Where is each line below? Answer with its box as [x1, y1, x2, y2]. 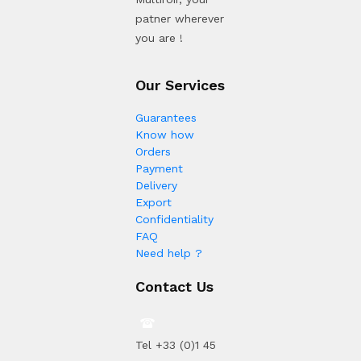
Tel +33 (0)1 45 [135, 338, 216, 352]
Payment [135, 162, 183, 176]
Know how [135, 128, 194, 142]
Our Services [135, 77, 225, 94]
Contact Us [135, 278, 214, 296]
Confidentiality [135, 213, 214, 226]
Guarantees [135, 111, 197, 125]
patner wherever [135, 12, 224, 26]
